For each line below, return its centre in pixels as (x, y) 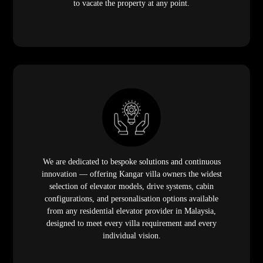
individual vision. (131, 235)
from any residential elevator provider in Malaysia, (131, 211)
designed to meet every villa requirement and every (131, 223)
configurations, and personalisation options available (131, 198)
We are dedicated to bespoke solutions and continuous (131, 161)
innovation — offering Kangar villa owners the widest (131, 174)
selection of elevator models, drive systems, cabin (131, 186)
